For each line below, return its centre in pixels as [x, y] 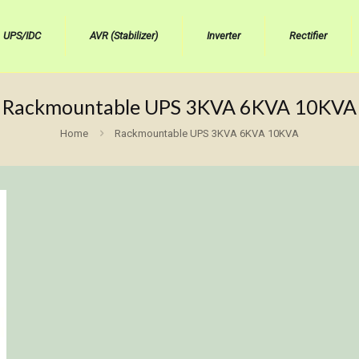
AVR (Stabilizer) [124, 36]
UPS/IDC [22, 36]
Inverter [224, 36]
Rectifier [308, 36]
